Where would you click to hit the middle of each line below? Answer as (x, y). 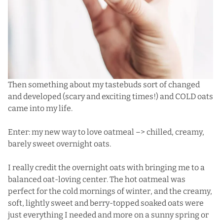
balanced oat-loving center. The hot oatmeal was (97, 179)
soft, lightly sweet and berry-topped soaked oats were (106, 203)
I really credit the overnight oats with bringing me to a (106, 167)
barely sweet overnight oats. (59, 144)
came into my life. (40, 108)
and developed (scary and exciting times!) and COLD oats (110, 96)
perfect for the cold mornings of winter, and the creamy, (110, 191)
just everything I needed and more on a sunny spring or (108, 215)
